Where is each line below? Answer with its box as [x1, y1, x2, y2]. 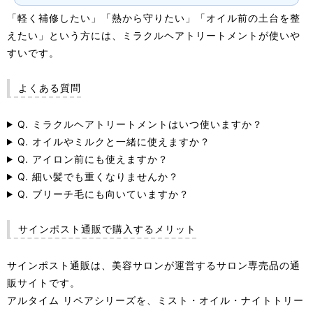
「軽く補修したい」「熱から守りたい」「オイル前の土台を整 [7, 11, 300, 24]
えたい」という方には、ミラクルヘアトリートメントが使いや [7, 29, 300, 41]
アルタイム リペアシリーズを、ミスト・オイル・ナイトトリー [7, 293, 304, 306]
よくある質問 [18, 81, 81, 94]
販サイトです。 [7, 276, 80, 289]
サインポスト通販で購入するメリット [18, 222, 196, 235]
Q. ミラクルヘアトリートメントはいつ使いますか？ [17, 117, 263, 130]
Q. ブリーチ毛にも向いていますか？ [17, 187, 189, 200]
